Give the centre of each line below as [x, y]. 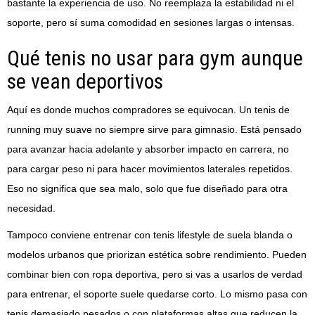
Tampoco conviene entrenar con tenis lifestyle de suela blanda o [150, 235]
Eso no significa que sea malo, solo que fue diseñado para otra [147, 189]
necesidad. [31, 208]
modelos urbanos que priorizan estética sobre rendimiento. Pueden [157, 255]
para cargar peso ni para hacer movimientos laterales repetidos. [150, 169]
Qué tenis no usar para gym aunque [155, 58]
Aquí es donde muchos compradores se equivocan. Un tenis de [148, 110]
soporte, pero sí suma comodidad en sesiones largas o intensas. [151, 23]
